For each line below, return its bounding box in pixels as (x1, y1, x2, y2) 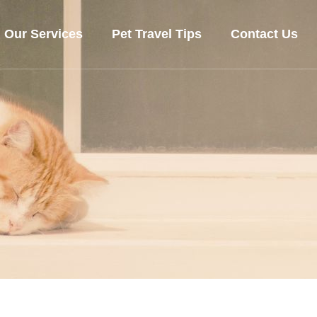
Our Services (4, 26, 83, 41)
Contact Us (230, 26, 298, 41)
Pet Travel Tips (111, 26, 202, 41)
